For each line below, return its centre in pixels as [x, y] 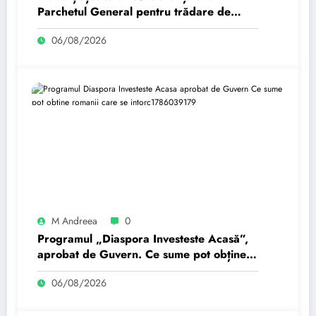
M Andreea [74, 220]
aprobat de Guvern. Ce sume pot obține [142, 254]
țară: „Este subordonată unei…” [121, 27]
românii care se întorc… [99, 269]
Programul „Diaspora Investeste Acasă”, [143, 238]
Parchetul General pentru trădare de [134, 11]
